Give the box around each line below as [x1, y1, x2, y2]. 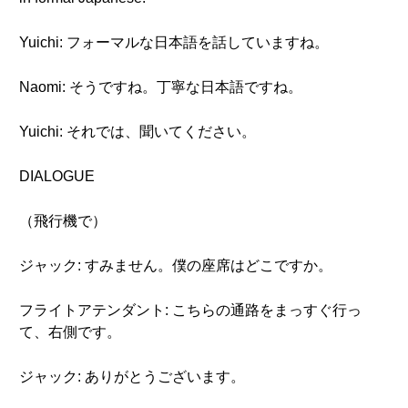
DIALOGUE [19, 168, 95, 184]
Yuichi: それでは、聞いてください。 [19, 124, 256, 139]
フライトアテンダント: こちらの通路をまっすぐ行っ [19, 302, 362, 318]
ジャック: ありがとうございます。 [19, 369, 245, 384]
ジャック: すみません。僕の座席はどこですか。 [19, 258, 332, 273]
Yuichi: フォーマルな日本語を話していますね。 [19, 35, 343, 50]
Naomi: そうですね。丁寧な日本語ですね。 [19, 79, 302, 95]
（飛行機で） [19, 213, 107, 229]
